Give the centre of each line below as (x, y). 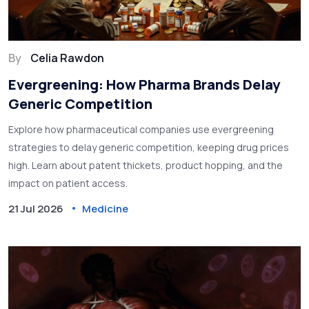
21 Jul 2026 (36, 208)
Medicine (105, 208)
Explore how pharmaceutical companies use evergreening (141, 129)
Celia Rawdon (67, 58)
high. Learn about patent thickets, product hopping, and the (146, 165)
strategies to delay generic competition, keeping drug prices (149, 147)
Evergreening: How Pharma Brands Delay (144, 84)
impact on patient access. (68, 183)
